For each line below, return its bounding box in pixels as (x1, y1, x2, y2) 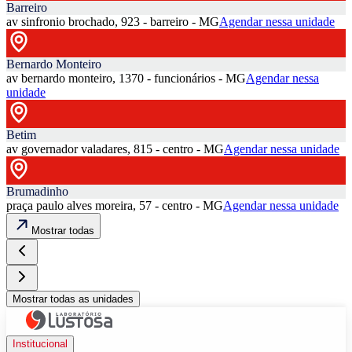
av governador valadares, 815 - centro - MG (6, 141, 224, 156)
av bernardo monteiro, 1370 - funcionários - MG (6, 71, 246, 85)
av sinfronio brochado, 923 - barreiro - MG (6, 14, 219, 28)
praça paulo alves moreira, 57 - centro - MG (6, 198, 223, 212)
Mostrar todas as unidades (13, 292, 134, 305)
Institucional (13, 337, 68, 350)
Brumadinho (6, 184, 68, 198)
